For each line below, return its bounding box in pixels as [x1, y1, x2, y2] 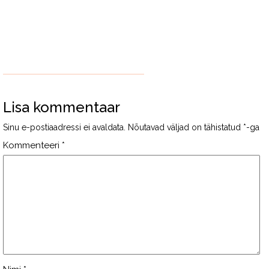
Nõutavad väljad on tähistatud [128, 122, 243, 132]
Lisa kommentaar [3, 98, 120, 116]
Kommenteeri [3, 140, 62, 151]
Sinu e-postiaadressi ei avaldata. [3, 122, 125, 132]
